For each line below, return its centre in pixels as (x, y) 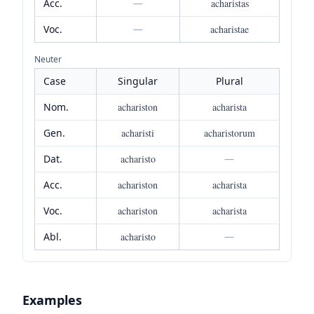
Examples (52, 300)
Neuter (48, 59)
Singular (138, 81)
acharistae (230, 29)
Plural (229, 81)
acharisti (138, 132)
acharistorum (229, 132)
